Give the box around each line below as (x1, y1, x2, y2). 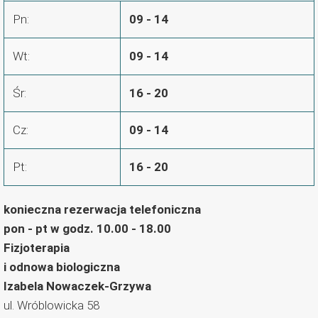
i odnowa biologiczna (4, 259, 120, 274)
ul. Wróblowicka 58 (4, 297, 99, 312)
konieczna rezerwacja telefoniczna (4, 202, 201, 216)
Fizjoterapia (4, 240, 70, 255)
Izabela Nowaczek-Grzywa (4, 278, 151, 293)
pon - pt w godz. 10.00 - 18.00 (4, 221, 171, 236)
